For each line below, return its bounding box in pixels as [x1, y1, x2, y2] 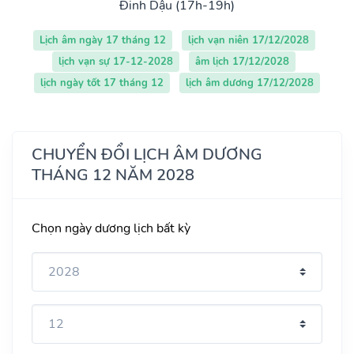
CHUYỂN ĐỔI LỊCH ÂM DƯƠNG [32, 143, 262, 165]
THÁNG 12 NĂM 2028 [32, 164, 194, 186]
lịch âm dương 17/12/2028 [186, 75, 314, 90]
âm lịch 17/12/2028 [195, 54, 289, 69]
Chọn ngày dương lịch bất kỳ [32, 219, 190, 237]
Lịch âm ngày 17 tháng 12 [39, 32, 166, 47]
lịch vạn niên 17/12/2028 [187, 32, 309, 47]
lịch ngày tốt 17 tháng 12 [40, 75, 164, 90]
